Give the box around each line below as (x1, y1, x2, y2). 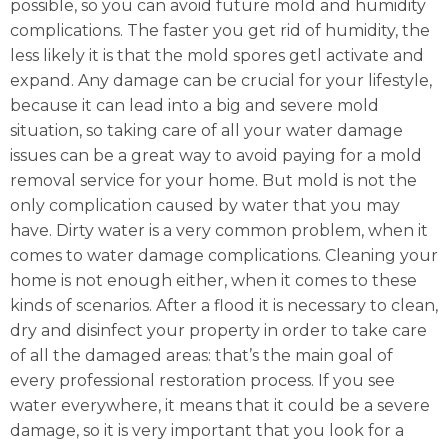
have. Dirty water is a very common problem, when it (10, 220, 428, 240)
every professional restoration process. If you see (10, 370, 395, 390)
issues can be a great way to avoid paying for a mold (10, 145, 422, 165)
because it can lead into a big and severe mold (10, 95, 379, 115)
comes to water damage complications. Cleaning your (10, 245, 438, 265)
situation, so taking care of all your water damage (10, 120, 403, 140)
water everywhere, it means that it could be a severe (10, 395, 430, 415)
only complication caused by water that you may (10, 195, 400, 215)
